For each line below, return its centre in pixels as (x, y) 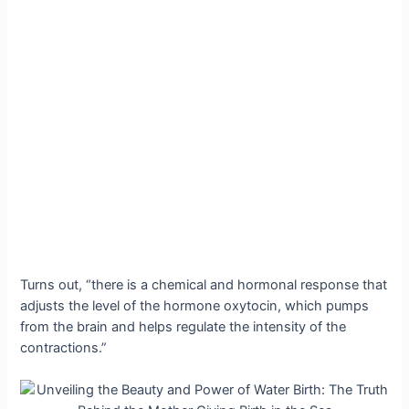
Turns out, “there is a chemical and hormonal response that (204, 285)
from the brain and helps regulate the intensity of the (184, 327)
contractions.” (64, 348)
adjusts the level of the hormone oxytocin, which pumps (195, 306)
